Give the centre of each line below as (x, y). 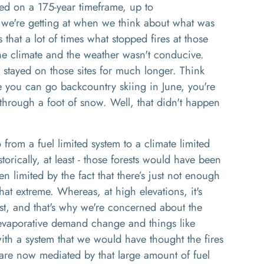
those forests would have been (152, 159)
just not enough (184, 175)
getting (42, 23)
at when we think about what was (137, 23)
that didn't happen (177, 102)
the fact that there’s (103, 175)
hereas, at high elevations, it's (135, 191)
